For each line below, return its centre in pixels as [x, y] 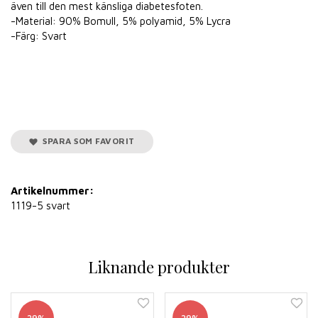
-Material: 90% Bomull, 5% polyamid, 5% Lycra [121, 21]
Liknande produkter [159, 267]
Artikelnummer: [52, 190]
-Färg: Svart [39, 35]
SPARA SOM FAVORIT [86, 141]
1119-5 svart [40, 205]
